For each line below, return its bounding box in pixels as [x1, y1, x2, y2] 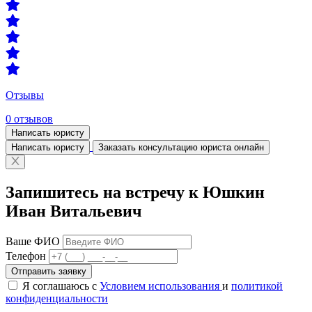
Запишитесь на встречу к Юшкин [6, 183, 265, 202]
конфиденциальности [6, 292, 108, 304]
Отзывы [6, 89, 44, 102]
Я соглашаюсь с [22, 279, 100, 292]
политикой [231, 279, 283, 292]
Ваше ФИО [6, 235, 63, 247]
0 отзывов [6, 113, 53, 125]
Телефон [6, 249, 49, 262]
